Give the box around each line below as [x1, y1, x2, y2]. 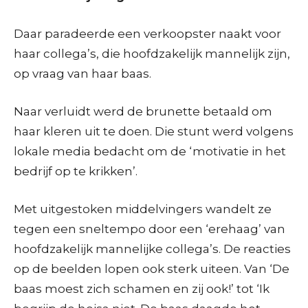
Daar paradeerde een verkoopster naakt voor [14, 26, 281, 41]
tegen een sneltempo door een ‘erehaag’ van [14, 221, 285, 236]
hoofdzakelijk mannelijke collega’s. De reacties [14, 241, 291, 256]
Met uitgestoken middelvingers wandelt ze [14, 201, 272, 216]
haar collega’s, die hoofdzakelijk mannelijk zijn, [14, 46, 290, 60]
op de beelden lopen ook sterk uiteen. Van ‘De [14, 261, 289, 276]
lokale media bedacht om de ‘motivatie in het [14, 144, 286, 158]
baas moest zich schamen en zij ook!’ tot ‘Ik [14, 281, 269, 296]
